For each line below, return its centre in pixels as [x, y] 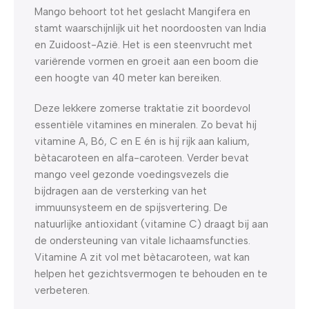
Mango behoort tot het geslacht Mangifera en [142, 11]
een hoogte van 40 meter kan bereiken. [128, 78]
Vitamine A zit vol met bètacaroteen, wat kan [142, 257]
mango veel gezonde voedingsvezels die [132, 174]
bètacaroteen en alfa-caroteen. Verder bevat [142, 158]
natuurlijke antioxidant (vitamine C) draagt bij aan [151, 224]
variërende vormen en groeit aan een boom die [147, 61]
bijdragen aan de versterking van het [121, 191]
